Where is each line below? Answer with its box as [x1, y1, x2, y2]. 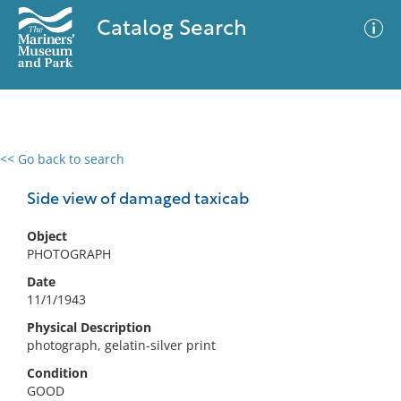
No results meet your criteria [111, 260, 284, 277]
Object [27, 227, 67, 244]
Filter [346, 169, 376, 183]
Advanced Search [213, 166, 317, 183]
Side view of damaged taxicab [27, 192, 249, 209]
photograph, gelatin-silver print [27, 337, 216, 354]
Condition [27, 364, 88, 381]
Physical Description [27, 319, 151, 336]
